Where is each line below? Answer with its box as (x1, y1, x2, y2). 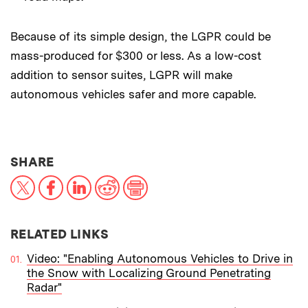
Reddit (119, 173, 153, 188)
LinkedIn (91, 173, 136, 188)
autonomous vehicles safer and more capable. (10, 87, 256, 101)
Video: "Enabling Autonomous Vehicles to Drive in (27, 251, 293, 265)
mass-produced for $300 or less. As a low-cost (10, 48, 261, 63)
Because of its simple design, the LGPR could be (10, 29, 271, 43)
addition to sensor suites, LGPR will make (10, 67, 232, 82)
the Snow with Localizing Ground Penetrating (27, 265, 271, 280)
